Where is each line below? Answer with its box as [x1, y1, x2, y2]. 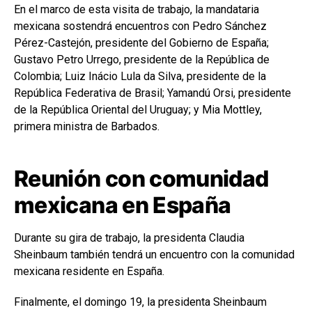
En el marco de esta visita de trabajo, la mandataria [14, 2, 259, 16]
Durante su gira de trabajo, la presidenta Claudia [14, 231, 244, 244]
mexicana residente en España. [14, 264, 164, 278]
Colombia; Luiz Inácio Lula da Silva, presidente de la [14, 69, 266, 83]
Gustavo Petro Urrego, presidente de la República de [14, 52, 270, 66]
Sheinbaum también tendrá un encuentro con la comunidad [14, 247, 295, 261]
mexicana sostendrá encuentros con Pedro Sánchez [14, 19, 267, 33]
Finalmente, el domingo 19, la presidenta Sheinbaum [14, 295, 267, 309]
